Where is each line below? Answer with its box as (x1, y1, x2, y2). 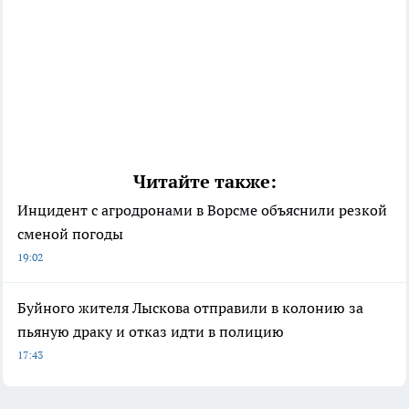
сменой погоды (17, 225, 123, 244)
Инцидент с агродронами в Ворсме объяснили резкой (17, 201, 387, 220)
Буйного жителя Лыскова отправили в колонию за (17, 299, 363, 318)
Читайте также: (132, 170, 277, 194)
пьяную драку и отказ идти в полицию (17, 322, 284, 341)
